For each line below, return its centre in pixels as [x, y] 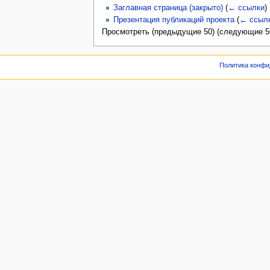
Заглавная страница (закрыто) [168, 8]
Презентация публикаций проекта [174, 20]
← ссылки [246, 8]
